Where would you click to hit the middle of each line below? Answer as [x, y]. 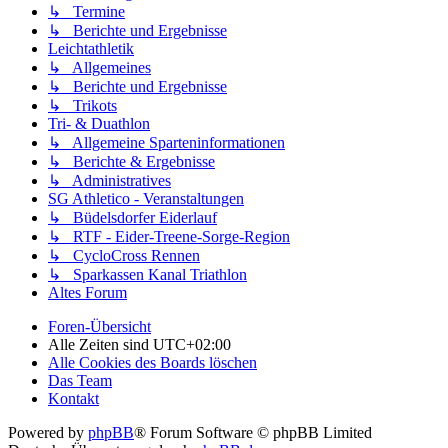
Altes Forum [87, 293]
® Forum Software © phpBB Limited [253, 433]
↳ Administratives [109, 181]
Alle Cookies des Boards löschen [152, 363]
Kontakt [73, 399]
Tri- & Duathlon [99, 124]
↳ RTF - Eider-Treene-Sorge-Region [169, 237]
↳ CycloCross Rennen [124, 256]
